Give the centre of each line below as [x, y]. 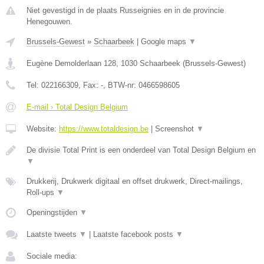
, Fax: [90, 85]
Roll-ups [42, 192]
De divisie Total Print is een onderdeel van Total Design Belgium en [141, 150]
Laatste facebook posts [134, 234]
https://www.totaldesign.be [104, 128]
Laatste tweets [53, 234]
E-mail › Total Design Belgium [77, 107]
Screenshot [176, 128]
